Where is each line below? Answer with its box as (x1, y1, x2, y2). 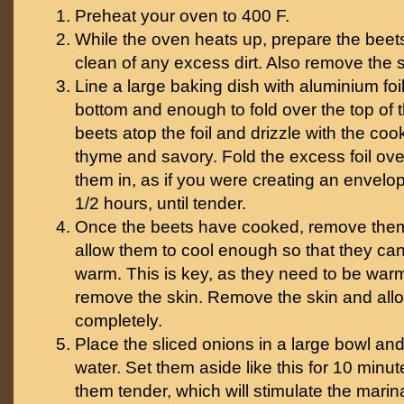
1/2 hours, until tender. (75, 194, 246, 213)
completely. (75, 311, 162, 330)
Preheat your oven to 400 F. (75, 6, 289, 25)
